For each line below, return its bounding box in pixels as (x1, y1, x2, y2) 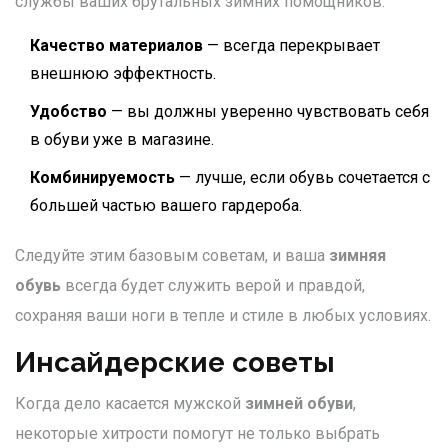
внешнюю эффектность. (30, 64, 216, 84)
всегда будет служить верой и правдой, (61, 276, 365, 296)
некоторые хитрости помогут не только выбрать (15, 424, 380, 444)
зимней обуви (245, 394, 353, 414)
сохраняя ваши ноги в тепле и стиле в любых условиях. (15, 306, 431, 326)
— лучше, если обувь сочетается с (175, 168, 430, 188)
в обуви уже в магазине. (30, 130, 214, 150)
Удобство (30, 102, 107, 122)
